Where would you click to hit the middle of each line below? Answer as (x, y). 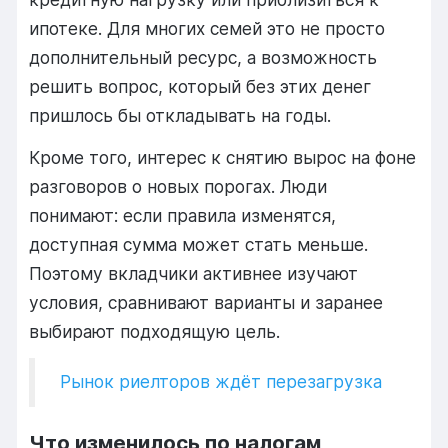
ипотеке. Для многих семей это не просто (207, 29)
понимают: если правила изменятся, (183, 215)
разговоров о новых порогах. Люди (178, 186)
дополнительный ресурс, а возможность (203, 58)
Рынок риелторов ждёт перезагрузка (221, 382)
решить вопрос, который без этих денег (200, 87)
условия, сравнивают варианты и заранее (206, 302)
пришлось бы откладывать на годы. (180, 116)
